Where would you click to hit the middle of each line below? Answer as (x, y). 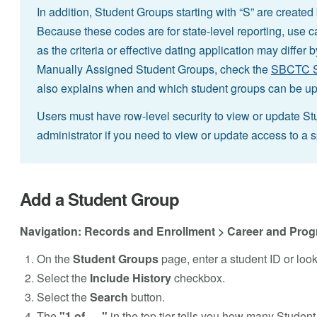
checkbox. (198, 277)
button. (146, 296)
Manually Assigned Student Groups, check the (154, 69)
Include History (130, 277)
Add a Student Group (99, 198)
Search (109, 296)
